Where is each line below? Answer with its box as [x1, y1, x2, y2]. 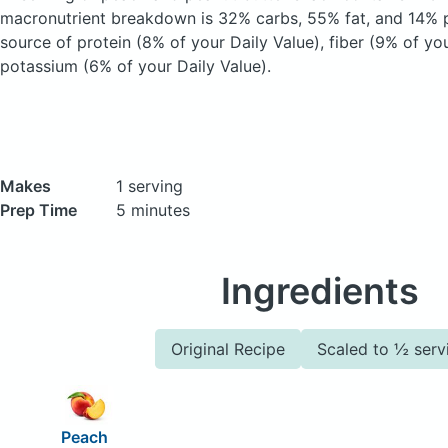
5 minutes [116, 200, 190, 220]
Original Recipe [171, 339, 285, 359]
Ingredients [221, 269, 419, 313]
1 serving [116, 176, 183, 196]
